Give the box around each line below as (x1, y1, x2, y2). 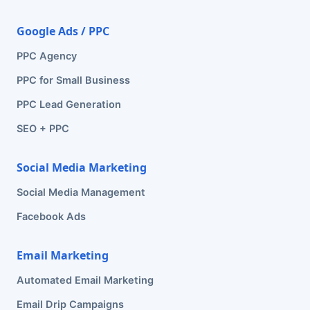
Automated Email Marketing (17, 274, 154, 286)
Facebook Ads (17, 210, 86, 223)
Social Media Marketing (17, 160, 147, 175)
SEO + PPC (17, 122, 69, 135)
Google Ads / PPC (17, 24, 109, 39)
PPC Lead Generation (17, 98, 121, 111)
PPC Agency (17, 50, 77, 62)
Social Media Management (17, 186, 145, 199)
